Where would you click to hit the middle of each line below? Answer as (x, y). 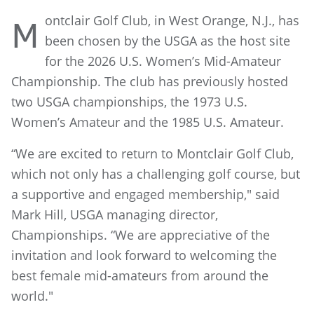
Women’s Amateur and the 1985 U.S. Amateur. (149, 122)
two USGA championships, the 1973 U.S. (129, 102)
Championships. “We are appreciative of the (141, 235)
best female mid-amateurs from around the (140, 275)
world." (32, 296)
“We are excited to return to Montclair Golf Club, (152, 153)
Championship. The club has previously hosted (150, 81)
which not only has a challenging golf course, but (156, 174)
